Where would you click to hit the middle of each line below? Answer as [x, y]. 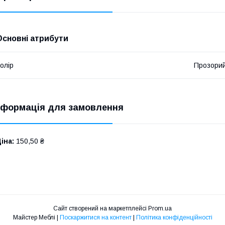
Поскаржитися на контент [95, 217]
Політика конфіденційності [174, 217]
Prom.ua [160, 208]
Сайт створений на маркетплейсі [101, 208]
